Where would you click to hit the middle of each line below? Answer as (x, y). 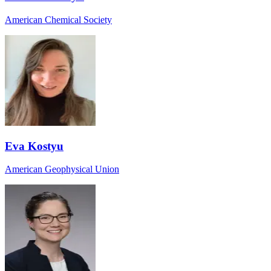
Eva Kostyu (34, 146)
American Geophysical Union (62, 169)
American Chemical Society (58, 19)
